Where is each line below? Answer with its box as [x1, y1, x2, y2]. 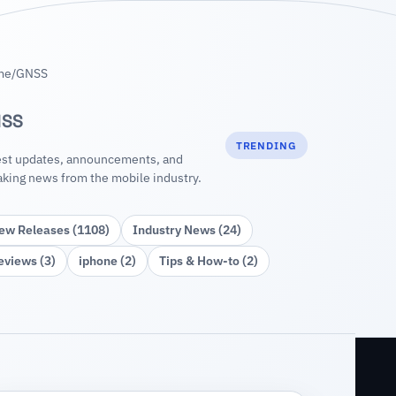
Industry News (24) [132, 222, 241, 239]
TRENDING [235, 139, 298, 153]
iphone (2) [78, 253, 136, 270]
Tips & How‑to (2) [158, 253, 258, 270]
